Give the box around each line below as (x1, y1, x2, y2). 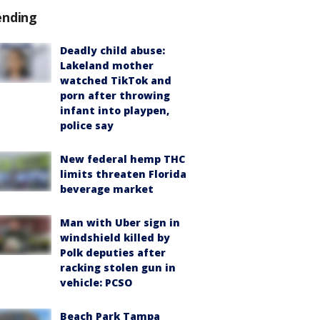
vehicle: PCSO (60, 275, 132, 289)
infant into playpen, (60, 103, 169, 117)
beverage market (60, 181, 154, 196)
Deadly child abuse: (60, 43, 165, 57)
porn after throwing (60, 88, 170, 102)
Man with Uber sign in (60, 215, 180, 229)
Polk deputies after (60, 245, 166, 259)
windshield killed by (60, 230, 170, 244)
